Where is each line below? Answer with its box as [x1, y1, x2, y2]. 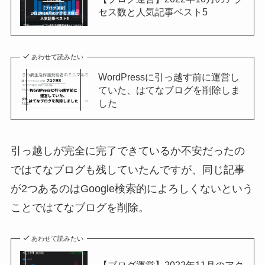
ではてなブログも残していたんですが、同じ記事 [10, 164, 245, 176]
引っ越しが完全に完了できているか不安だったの [10, 145, 245, 157]
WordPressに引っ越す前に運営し [98, 72, 240, 82]
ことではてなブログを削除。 [10, 202, 149, 214]
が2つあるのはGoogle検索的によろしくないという [10, 183, 253, 195]
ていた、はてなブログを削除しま [98, 85, 240, 95]
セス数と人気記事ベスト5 [98, 6, 208, 17]
